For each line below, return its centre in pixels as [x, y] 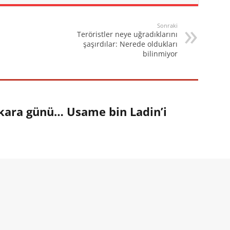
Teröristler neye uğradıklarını [127, 34]
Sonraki [167, 25]
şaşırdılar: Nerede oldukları [130, 44]
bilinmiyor [160, 54]
